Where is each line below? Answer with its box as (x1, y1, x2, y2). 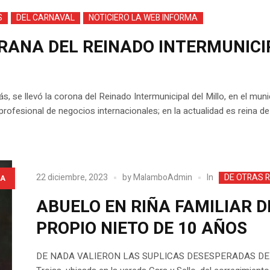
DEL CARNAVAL (16, 11, 75, 25)
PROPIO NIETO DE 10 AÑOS (36, 216, 247, 242)
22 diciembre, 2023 (36, 171, 108, 184)
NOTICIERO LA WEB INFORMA (89, 11, 198, 25)
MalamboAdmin (133, 171, 192, 184)
